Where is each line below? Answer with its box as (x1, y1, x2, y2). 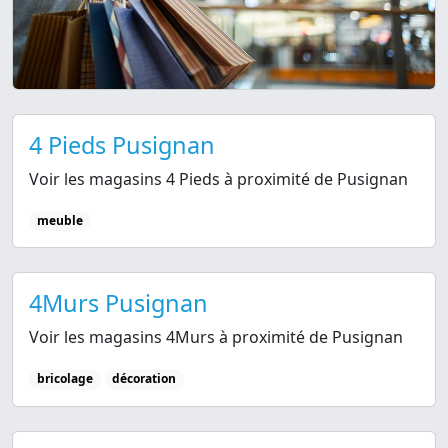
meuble (36, 212, 83, 230)
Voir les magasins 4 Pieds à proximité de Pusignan (29, 168, 408, 191)
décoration (112, 370, 177, 388)
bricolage (36, 370, 93, 388)
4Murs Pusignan (29, 287, 208, 320)
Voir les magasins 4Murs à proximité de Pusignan (29, 326, 403, 349)
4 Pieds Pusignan (29, 129, 215, 162)
